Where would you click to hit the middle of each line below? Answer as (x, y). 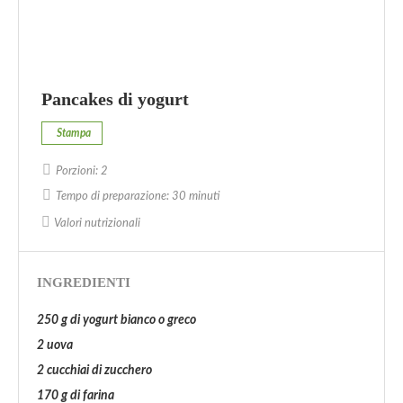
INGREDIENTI (84, 282)
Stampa (74, 133)
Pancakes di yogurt (115, 99)
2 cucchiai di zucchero (94, 371)
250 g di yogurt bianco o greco (116, 320)
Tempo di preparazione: (112, 197)
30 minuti (196, 197)
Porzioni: (77, 171)
